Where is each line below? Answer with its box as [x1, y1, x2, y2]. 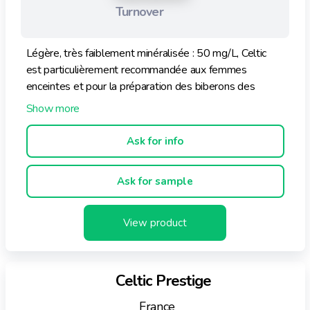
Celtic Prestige [115, 270, 212, 291]
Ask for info [127, 134, 183, 148]
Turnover [115, 3, 163, 21]
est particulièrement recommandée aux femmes [26, 62, 247, 77]
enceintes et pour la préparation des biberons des [26, 78, 255, 94]
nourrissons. [26, 95, 81, 111]
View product [123, 215, 187, 230]
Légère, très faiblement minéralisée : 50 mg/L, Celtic [26, 45, 267, 61]
